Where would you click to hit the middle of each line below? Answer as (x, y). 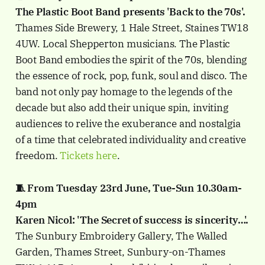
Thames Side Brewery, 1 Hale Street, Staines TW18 (132, 28)
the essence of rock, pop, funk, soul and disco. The (131, 76)
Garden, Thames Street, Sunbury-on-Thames (120, 252)
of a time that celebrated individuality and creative (130, 140)
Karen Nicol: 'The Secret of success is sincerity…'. (132, 220)
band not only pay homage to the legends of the (124, 92)
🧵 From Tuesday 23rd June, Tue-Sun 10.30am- (128, 188)
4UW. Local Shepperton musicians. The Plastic (123, 44)
